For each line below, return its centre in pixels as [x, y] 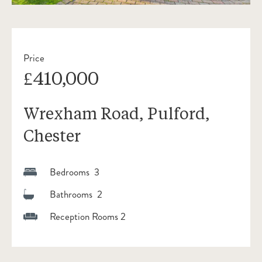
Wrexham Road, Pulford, [117, 113]
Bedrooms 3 [75, 172]
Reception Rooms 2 [88, 216]
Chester [52, 135]
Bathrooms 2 [76, 194]
